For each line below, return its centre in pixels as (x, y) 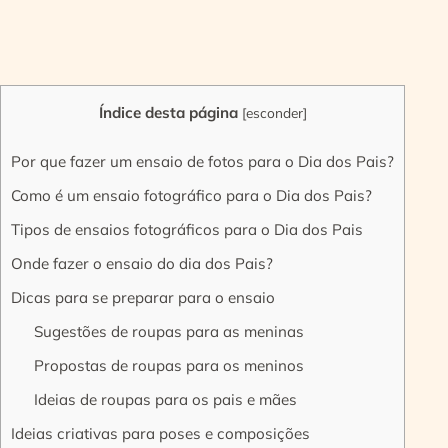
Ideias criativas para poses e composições (160, 434)
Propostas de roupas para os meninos (168, 366)
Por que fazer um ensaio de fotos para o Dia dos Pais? (202, 162)
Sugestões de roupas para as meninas (168, 332)
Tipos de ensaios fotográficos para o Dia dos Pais (187, 230)
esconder (274, 112)
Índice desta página (168, 112)
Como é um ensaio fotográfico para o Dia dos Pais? (191, 196)
